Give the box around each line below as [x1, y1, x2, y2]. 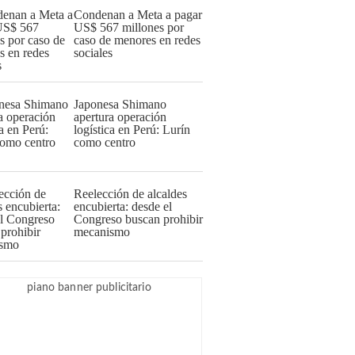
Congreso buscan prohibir [74, 212, 203, 226]
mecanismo [74, 225, 130, 239]
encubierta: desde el [74, 200, 172, 213]
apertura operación [74, 110, 166, 124]
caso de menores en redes [74, 33, 200, 47]
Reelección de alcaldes [74, 187, 187, 200]
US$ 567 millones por [74, 21, 184, 34]
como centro [74, 136, 136, 149]
